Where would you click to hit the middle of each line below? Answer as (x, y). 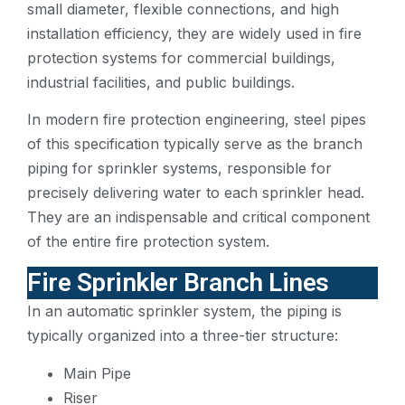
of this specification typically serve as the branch (195, 144)
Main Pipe (97, 373)
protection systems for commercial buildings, (181, 57)
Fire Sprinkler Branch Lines (178, 283)
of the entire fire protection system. (148, 242)
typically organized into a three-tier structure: (183, 336)
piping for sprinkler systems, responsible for (179, 169)
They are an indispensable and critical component (198, 217)
